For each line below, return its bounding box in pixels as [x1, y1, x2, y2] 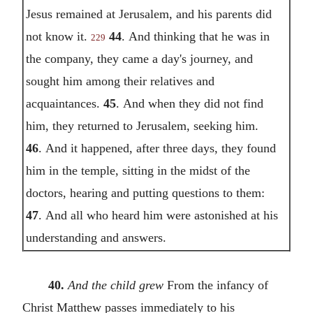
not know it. [25, 29, 91, 43]
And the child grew [67, 277, 163, 292]
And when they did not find [122, 96, 263, 110]
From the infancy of [163, 277, 268, 292]
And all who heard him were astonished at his [45, 208, 278, 222]
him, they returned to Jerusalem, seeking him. [25, 118, 259, 133]
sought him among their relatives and [25, 73, 214, 88]
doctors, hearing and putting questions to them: [25, 185, 265, 200]
